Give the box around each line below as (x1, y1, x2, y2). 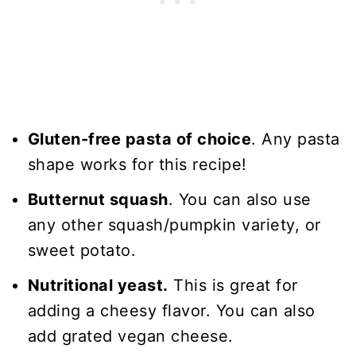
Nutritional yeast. (27, 276, 168, 296)
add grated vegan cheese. (27, 327, 234, 346)
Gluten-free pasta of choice (27, 130, 252, 149)
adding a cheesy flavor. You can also (27, 301, 315, 321)
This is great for (168, 276, 298, 296)
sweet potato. (27, 241, 137, 261)
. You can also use (168, 190, 311, 210)
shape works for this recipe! (27, 155, 247, 175)
